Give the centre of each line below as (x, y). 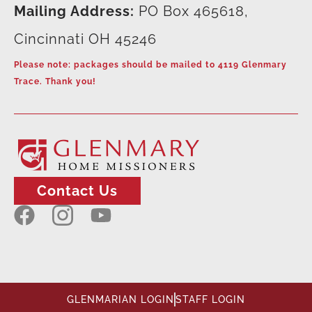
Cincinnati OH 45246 (85, 39)
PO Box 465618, (192, 11)
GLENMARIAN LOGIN (120, 299)
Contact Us (77, 190)
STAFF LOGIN (210, 299)
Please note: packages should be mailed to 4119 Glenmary (150, 64)
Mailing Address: (74, 11)
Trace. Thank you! (55, 81)
